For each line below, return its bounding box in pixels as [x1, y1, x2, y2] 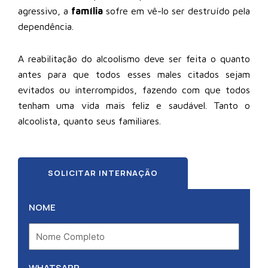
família [71, 5, 103, 16]
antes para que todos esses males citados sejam [18, 68, 250, 80]
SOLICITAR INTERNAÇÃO [48, 167, 158, 178]
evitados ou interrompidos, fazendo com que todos [18, 84, 250, 95]
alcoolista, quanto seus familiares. [18, 115, 161, 126]
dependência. [18, 20, 74, 32]
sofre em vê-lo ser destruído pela [103, 5, 250, 16]
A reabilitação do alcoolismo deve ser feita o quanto [18, 53, 250, 64]
